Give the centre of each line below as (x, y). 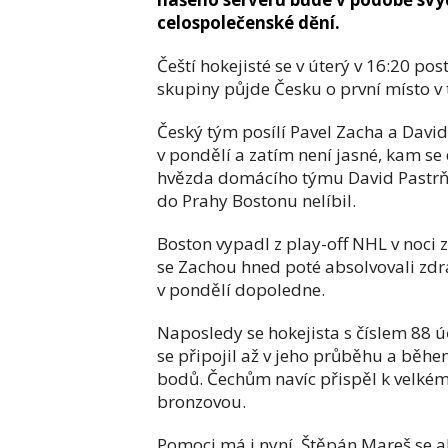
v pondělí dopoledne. (241, 289)
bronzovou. (201, 401)
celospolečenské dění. (248, 22)
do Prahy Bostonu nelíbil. (256, 200)
